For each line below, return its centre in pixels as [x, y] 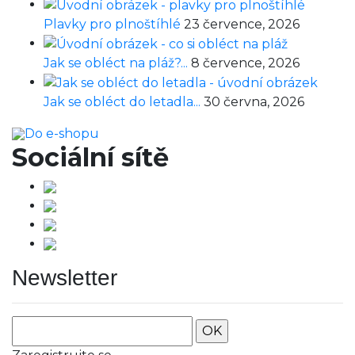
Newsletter [65, 277]
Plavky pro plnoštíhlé [114, 24]
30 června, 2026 [254, 101]
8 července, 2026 [245, 63]
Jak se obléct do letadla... [124, 101]
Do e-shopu [62, 133]
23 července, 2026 [242, 24]
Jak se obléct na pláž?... [117, 63]
